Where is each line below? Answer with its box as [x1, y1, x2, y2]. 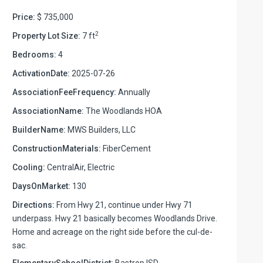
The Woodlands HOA [84, 106, 162, 116]
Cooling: [12, 162, 45, 172]
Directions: [12, 200, 55, 210]
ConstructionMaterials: [12, 143, 101, 153]
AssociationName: [12, 106, 84, 116]
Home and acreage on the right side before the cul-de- [12, 227, 213, 237]
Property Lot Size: [12, 31, 80, 41]
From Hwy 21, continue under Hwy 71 [55, 200, 193, 210]
